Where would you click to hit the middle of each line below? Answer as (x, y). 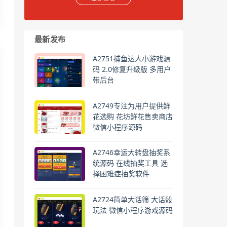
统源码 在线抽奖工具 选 (130, 163)
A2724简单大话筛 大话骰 (132, 199)
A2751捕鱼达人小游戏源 (131, 59)
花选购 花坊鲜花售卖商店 (133, 116)
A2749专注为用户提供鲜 (131, 105)
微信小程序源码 (117, 127)
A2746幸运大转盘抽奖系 (131, 153)
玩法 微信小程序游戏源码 (133, 210)
